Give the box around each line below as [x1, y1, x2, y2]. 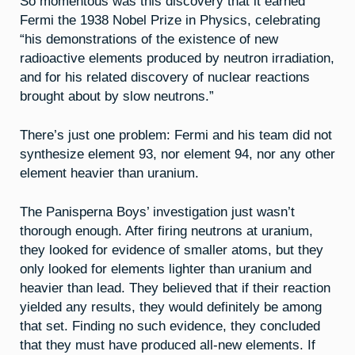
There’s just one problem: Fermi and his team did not [20, 127, 332, 142]
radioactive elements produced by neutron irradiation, [20, 51, 334, 66]
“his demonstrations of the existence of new [20, 32, 278, 47]
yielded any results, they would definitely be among [20, 299, 322, 314]
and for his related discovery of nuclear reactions [20, 70, 310, 85]
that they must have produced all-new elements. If [20, 337, 315, 352]
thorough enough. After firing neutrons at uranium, [20, 223, 313, 238]
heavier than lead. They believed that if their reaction [20, 280, 330, 295]
